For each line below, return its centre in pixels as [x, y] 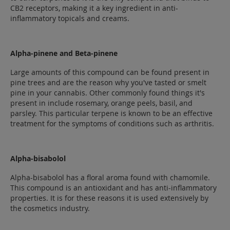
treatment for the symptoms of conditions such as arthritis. [112, 124]
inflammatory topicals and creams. [70, 18]
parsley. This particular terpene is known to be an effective [111, 113]
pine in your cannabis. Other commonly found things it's [108, 93]
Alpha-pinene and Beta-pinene [64, 53]
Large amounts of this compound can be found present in [110, 72]
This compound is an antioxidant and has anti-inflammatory [113, 188]
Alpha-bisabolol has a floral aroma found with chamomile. [110, 178]
